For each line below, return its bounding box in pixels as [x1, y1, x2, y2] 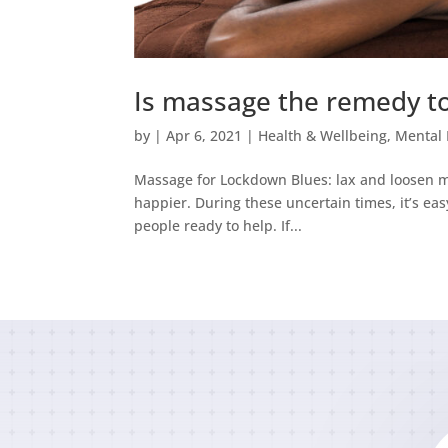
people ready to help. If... [134, 215, 303, 235]
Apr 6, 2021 [166, 125, 243, 145]
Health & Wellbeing [258, 125, 388, 145]
